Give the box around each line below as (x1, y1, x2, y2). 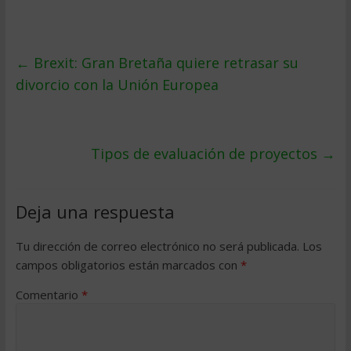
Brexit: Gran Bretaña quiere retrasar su (29, 53, 299, 72)
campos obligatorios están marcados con (15, 257, 241, 273)
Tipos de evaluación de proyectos (91, 144, 322, 163)
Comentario (15, 287, 81, 302)
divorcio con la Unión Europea (15, 75, 219, 94)
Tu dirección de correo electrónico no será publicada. (15, 238, 299, 254)
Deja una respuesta (15, 200, 175, 223)
